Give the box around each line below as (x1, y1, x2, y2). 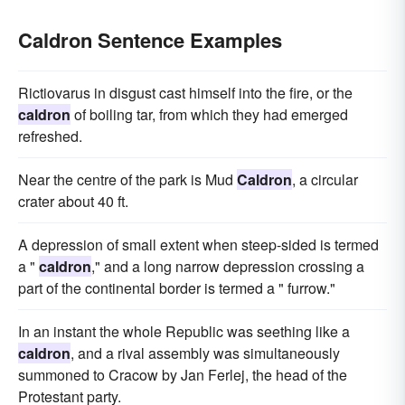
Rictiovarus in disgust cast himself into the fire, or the (18, 82, 353, 103)
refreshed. (18, 126, 82, 146)
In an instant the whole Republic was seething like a (18, 321, 350, 342)
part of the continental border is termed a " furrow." (18, 278, 335, 298)
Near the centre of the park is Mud (18, 169, 237, 190)
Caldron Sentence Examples (18, 25, 282, 54)
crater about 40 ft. (18, 191, 128, 212)
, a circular (292, 169, 358, 190)
